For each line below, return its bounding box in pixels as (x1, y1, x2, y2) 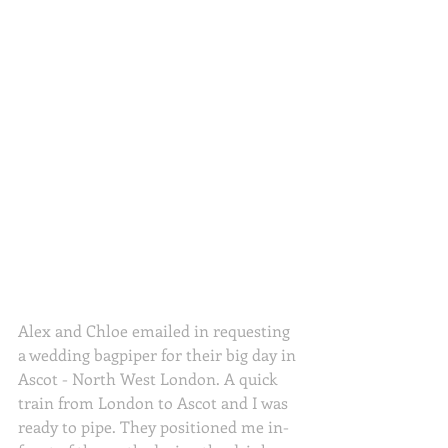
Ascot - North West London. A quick (18, 367, 281, 389)
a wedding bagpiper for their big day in (18, 343, 300, 365)
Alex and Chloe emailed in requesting (18, 319, 294, 341)
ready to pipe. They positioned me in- (18, 415, 289, 437)
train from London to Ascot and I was (18, 391, 292, 413)
